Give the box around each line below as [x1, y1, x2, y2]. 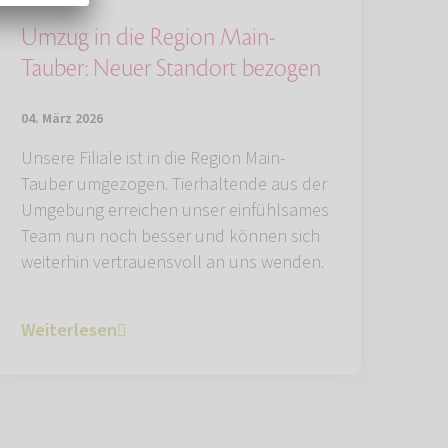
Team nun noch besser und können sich [21, 224, 320, 250]
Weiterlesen [21, 318, 117, 344]
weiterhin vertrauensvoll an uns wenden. [21, 250, 324, 276]
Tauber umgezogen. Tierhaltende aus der [21, 172, 327, 198]
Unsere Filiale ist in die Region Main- [21, 146, 285, 172]
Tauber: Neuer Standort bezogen [21, 53, 321, 85]
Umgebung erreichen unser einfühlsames [21, 198, 329, 224]
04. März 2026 [21, 109, 103, 130]
